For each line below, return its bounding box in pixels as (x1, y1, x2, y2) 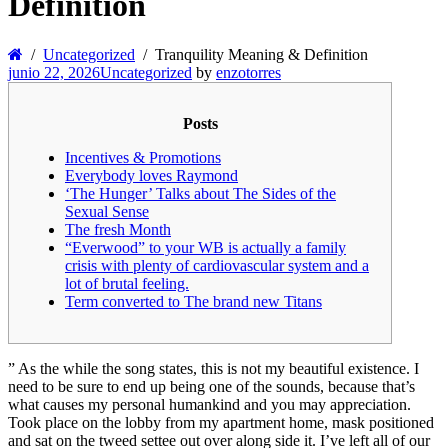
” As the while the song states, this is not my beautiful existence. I (8, 359, 419, 377)
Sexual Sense (65, 202, 149, 220)
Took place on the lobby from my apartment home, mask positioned (8, 413, 434, 431)
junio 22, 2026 (8, 63, 100, 81)
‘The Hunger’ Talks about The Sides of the (65, 184, 336, 202)
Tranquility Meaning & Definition (155, 45, 368, 63)
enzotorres (216, 63, 281, 81)
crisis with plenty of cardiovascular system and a (65, 256, 369, 274)
